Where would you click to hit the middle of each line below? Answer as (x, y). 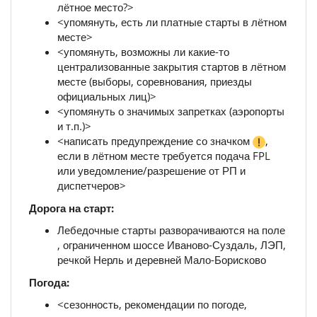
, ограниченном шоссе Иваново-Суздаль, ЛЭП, (172, 245)
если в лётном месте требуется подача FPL (164, 156)
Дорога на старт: (71, 208)
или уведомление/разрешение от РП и (151, 171)
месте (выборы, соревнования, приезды (155, 82)
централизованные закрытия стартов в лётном (172, 67)
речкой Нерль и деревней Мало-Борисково (162, 260)
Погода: (49, 282)
